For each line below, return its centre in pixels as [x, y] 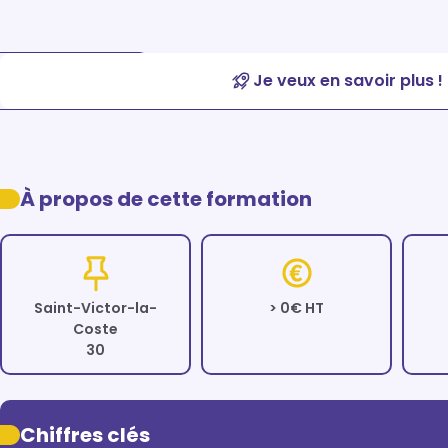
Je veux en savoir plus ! [348, 80]
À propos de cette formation [166, 199]
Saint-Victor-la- [96, 308]
